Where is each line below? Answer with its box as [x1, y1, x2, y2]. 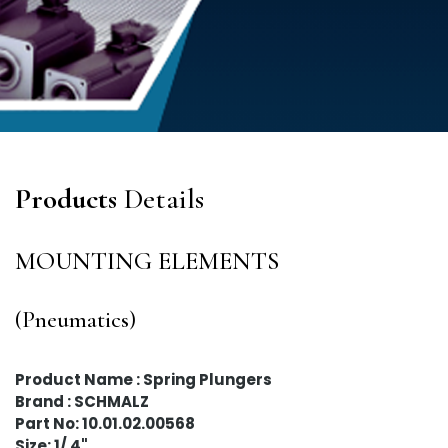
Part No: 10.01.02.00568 [15, 413, 195, 434]
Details [124, 181, 204, 216]
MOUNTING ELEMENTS [15, 246, 279, 276]
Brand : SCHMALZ [15, 391, 149, 412]
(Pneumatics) [15, 305, 136, 334]
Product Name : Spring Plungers [15, 369, 272, 390]
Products [15, 181, 117, 216]
